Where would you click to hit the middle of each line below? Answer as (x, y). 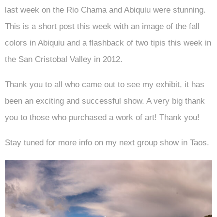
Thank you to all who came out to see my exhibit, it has (105, 85)
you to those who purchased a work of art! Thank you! (102, 117)
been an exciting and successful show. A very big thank (105, 101)
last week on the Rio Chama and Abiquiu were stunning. (105, 10)
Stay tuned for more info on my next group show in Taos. (107, 143)
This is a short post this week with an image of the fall (102, 26)
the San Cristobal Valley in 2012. (64, 59)
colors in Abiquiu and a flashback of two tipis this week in (108, 43)
